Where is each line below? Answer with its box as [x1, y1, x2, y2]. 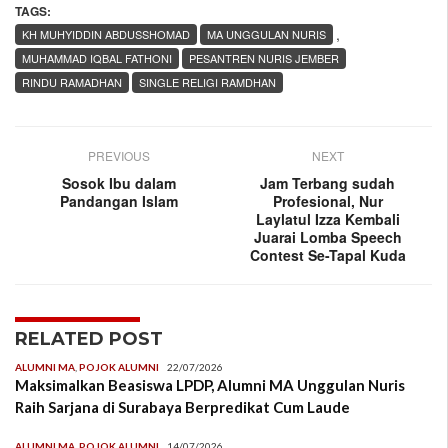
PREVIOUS [88, 147, 151, 165]
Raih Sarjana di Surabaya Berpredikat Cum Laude [15, 398, 350, 417]
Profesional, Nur [272, 191, 383, 212]
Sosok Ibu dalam [62, 173, 177, 194]
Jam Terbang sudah [260, 173, 396, 194]
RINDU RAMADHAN [22, 74, 122, 91]
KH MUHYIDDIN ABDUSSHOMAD [22, 26, 190, 43]
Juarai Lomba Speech [253, 227, 402, 248]
